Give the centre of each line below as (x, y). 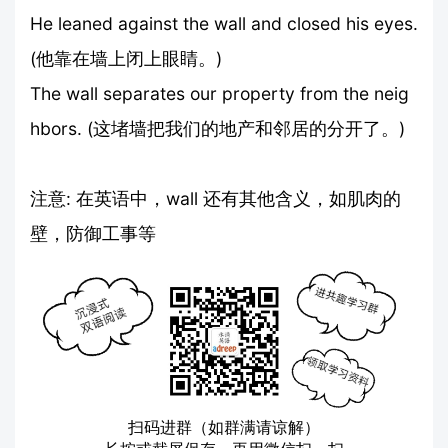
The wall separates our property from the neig (219, 93)
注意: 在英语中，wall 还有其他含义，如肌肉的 (215, 198)
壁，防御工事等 (93, 233)
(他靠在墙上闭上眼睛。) (126, 58)
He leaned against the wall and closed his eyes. (224, 23)
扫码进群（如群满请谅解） (224, 426)
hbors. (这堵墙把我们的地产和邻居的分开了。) (217, 128)
